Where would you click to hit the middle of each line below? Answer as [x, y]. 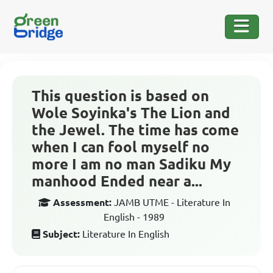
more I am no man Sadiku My [131, 164]
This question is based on [120, 96]
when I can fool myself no [121, 147]
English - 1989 [134, 217]
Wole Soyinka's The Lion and [131, 113]
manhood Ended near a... [117, 181]
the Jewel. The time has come [135, 130]
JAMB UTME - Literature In [172, 202]
